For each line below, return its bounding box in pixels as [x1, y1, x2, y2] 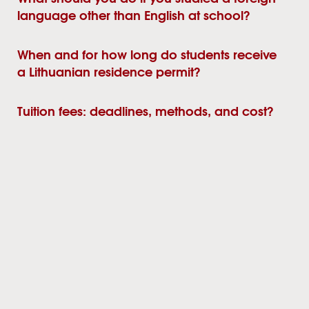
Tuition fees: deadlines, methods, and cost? [17, 106, 273, 119]
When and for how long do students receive [17, 50, 277, 63]
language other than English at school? [17, 10, 250, 23]
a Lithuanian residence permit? [17, 67, 200, 80]
